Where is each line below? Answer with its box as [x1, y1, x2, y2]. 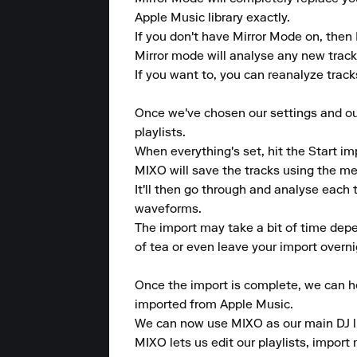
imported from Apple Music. [135, 299, 296, 312]
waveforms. [135, 203, 205, 216]
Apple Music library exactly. [135, 12, 293, 25]
